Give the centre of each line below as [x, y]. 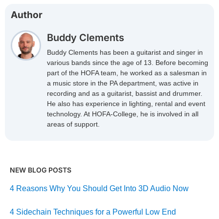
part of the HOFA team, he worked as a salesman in [127, 73]
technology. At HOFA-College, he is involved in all [123, 114]
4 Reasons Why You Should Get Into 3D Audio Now [99, 189]
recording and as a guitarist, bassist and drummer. [125, 94]
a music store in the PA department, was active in [123, 83]
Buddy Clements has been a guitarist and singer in [125, 53]
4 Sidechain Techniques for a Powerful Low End [93, 212]
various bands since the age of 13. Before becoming [128, 63]
